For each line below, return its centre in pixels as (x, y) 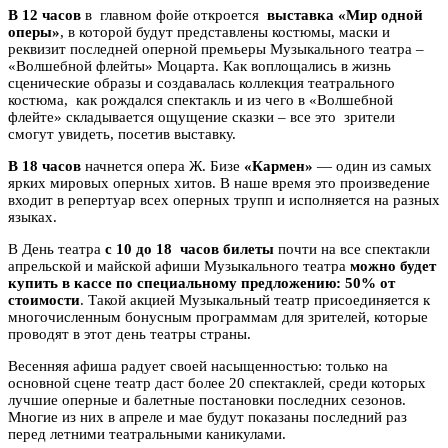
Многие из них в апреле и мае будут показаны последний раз (207, 416)
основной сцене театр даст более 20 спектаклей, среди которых (217, 382)
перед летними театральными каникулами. (147, 433)
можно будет (393, 265)
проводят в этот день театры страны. (129, 333)
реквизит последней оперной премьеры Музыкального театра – (216, 48)
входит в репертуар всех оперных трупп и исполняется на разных (224, 199)
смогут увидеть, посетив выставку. (122, 133)
